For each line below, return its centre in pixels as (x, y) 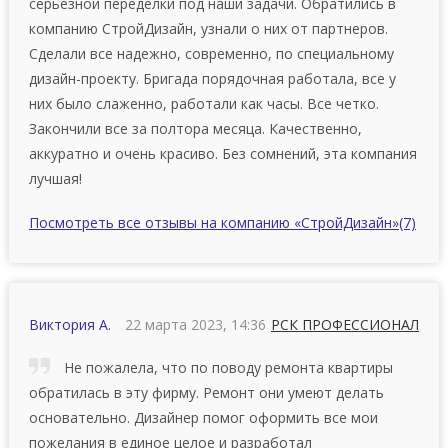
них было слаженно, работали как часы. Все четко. (203, 103)
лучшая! (55, 178)
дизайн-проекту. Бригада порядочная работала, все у (212, 78)
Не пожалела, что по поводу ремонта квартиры (226, 367)
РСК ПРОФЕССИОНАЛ (345, 324)
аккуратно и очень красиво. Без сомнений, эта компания (222, 153)
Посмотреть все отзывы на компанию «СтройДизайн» (213, 222)
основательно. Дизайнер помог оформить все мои (203, 417)
